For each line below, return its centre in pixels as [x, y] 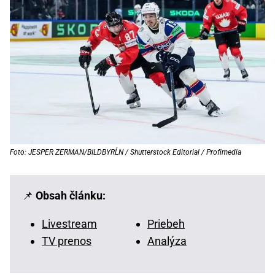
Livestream [69, 224]
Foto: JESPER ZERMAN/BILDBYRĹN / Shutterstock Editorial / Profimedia [126, 153]
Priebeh [166, 224]
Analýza [167, 241]
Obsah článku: [71, 196]
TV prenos [67, 241]
